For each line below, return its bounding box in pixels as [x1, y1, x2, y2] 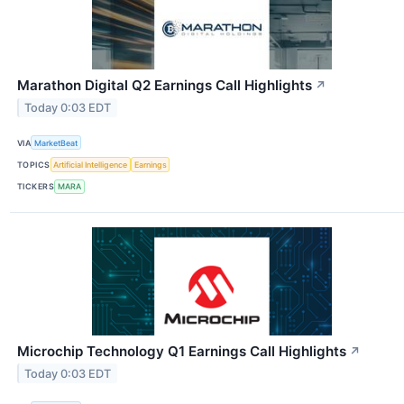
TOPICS [17, 160, 50, 170]
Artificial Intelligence [53, 160, 128, 170]
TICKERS [17, 181, 55, 192]
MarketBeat [34, 137, 78, 148]
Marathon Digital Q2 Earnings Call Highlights [17, 77, 312, 95]
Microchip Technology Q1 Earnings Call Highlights [17, 342, 346, 360]
